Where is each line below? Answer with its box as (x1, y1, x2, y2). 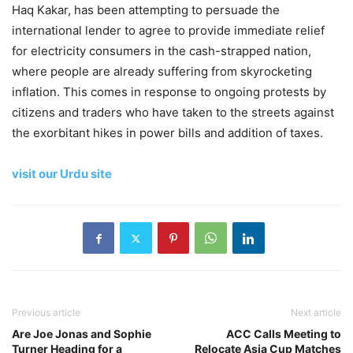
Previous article (12, 307, 80, 319)
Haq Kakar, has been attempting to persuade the (12, 2, 280, 18)
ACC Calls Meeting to (226, 327, 341, 341)
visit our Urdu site (12, 166, 112, 182)
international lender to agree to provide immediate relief (12, 23, 325, 39)
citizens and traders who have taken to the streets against (12, 105, 334, 121)
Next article (291, 307, 341, 319)
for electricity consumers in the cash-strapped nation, (12, 43, 311, 59)
